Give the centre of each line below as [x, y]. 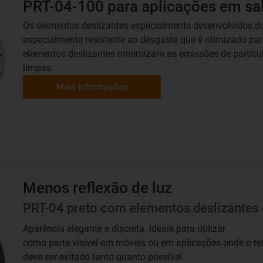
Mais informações [92, 87]
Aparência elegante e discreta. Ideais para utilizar [124, 229]
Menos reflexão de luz [97, 188]
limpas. [38, 68]
